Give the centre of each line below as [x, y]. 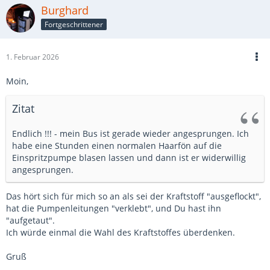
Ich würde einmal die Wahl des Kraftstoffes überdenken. [121, 232]
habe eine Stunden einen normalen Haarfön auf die [117, 146]
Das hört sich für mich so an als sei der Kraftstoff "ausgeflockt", [133, 196]
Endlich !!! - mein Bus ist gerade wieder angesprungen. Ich [130, 133]
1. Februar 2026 [33, 57]
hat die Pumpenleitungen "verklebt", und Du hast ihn [114, 208]
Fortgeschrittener [74, 24]
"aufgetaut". [30, 220]
